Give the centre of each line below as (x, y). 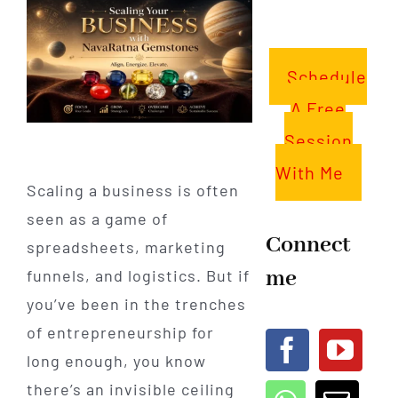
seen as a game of (97, 219)
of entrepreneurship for (120, 333)
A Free (318, 108)
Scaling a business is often (132, 191)
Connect (308, 245)
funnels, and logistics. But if (138, 276)
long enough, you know (116, 361)
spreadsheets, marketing (126, 247)
